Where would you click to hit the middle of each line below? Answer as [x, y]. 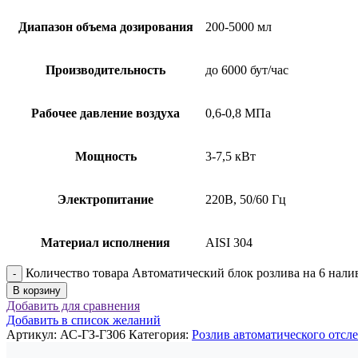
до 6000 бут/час [247, 70]
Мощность [105, 156]
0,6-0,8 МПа [238, 113]
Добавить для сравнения [73, 305]
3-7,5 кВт [231, 156]
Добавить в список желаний [84, 320]
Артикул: [33, 334]
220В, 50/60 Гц [246, 199]
